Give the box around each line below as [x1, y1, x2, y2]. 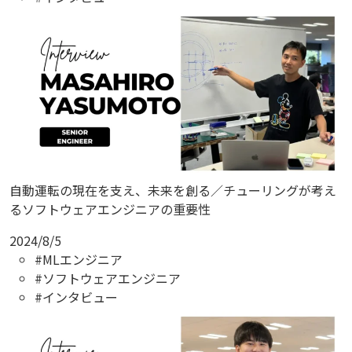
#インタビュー [35, 287, 118, 306]
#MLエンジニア [35, 249, 123, 269]
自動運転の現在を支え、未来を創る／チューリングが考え [9, 180, 336, 200]
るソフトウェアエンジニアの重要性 [9, 199, 211, 218]
